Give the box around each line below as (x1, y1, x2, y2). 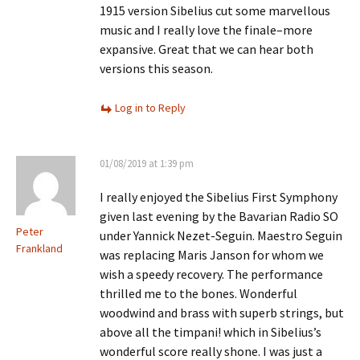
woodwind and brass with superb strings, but (100, 305, 344, 321)
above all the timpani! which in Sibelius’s (100, 324, 321, 340)
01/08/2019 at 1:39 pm (100, 157, 194, 170)
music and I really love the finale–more (100, 22, 313, 38)
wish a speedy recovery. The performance (100, 266, 323, 282)
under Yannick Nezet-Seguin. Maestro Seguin (100, 227, 342, 243)
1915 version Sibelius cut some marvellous (100, 2, 330, 18)
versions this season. (100, 60, 213, 76)
